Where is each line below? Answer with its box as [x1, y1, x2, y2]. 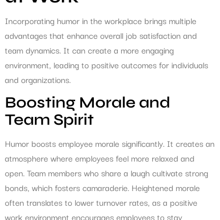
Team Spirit [5, 110, 94, 130]
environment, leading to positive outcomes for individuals [5, 58, 208, 72]
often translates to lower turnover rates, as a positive [5, 195, 197, 209]
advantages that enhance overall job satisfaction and [5, 28, 197, 42]
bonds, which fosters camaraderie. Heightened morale [5, 181, 200, 194]
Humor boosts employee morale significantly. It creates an [5, 137, 215, 150]
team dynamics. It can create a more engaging [5, 43, 174, 57]
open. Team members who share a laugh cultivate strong [5, 166, 208, 180]
